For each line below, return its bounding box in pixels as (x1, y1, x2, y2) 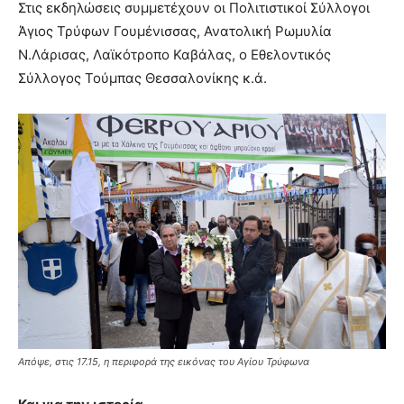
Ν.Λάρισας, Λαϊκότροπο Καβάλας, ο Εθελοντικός (18, 45, 331, 63)
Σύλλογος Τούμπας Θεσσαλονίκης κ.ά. (18, 69, 267, 87)
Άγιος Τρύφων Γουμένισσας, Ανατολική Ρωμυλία (18, 22, 332, 40)
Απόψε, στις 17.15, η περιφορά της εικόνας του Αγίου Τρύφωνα (18, 354, 309, 368)
